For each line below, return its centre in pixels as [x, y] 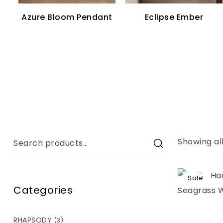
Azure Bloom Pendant [67, 17]
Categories [43, 190]
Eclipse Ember [174, 17]
